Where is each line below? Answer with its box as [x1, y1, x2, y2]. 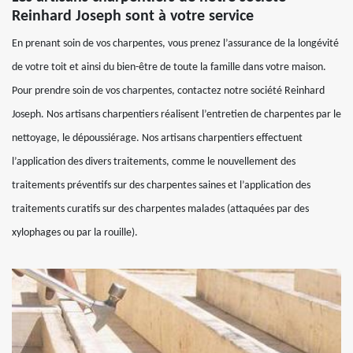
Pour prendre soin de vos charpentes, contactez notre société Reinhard [12, 85, 325, 97]
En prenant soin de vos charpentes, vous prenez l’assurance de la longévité [12, 38, 339, 50]
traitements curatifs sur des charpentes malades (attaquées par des [12, 203, 309, 215]
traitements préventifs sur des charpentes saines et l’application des [12, 180, 310, 191]
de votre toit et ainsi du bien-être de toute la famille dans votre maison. [12, 61, 326, 73]
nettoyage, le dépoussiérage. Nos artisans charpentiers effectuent [12, 132, 303, 144]
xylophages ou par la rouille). [12, 227, 138, 239]
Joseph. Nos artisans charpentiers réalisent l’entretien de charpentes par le [12, 109, 341, 121]
